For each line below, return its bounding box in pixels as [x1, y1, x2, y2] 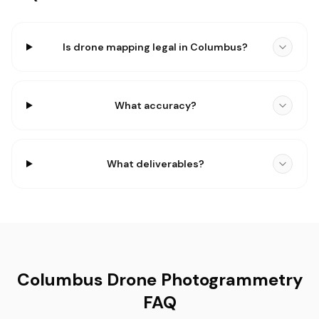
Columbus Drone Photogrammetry [16, 268, 303, 291]
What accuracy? [114, 99, 197, 112]
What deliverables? [106, 157, 204, 170]
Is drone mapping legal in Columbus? [63, 41, 249, 53]
